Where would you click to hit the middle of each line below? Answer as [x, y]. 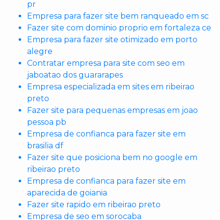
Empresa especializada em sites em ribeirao [111, 87]
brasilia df [45, 146]
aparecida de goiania [67, 193]
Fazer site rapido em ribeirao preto [94, 205]
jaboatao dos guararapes [75, 75]
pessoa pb [47, 122]
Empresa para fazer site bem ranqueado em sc [118, 16]
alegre [40, 51]
